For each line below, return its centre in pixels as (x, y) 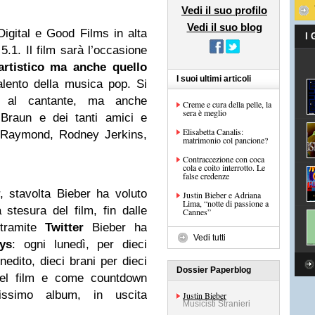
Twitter (64, 227)
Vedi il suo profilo (224, 10)
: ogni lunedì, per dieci (80, 244)
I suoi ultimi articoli (214, 79)
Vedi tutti (210, 238)
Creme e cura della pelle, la (227, 104)
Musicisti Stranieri (217, 304)
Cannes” (197, 212)
